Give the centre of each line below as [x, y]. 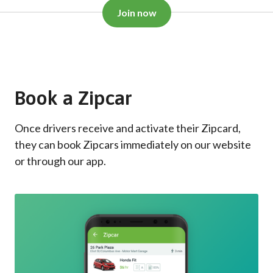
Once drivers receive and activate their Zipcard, [128, 128]
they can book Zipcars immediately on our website [133, 144]
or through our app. [60, 161]
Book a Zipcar [73, 97]
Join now [136, 12]
